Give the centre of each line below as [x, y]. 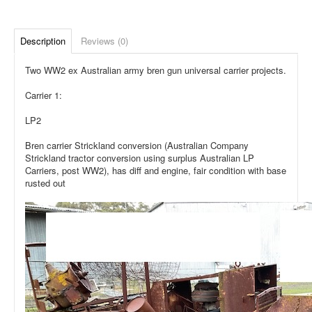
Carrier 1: [44, 95]
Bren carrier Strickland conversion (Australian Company [137, 145]
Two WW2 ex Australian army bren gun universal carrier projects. [156, 70]
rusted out [45, 183]
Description [43, 41]
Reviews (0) [104, 41]
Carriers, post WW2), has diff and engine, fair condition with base [156, 170]
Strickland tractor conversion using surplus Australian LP [140, 158]
